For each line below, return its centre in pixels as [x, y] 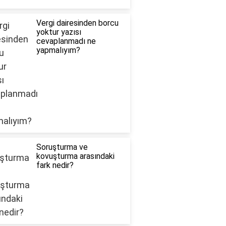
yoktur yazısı [59, 32]
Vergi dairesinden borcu [77, 23]
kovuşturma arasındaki [75, 156]
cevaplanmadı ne [66, 41]
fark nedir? [55, 165]
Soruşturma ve [62, 147]
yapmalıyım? [58, 50]
